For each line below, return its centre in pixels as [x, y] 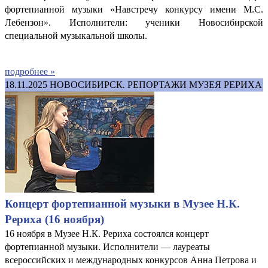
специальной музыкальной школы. [76, 35]
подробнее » [30, 71]
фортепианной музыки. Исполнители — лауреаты [107, 246]
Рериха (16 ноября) [54, 219]
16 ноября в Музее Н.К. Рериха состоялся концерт [107, 233]
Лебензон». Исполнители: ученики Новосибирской [134, 22]
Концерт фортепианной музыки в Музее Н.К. [122, 203]
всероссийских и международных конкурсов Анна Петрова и [131, 260]
